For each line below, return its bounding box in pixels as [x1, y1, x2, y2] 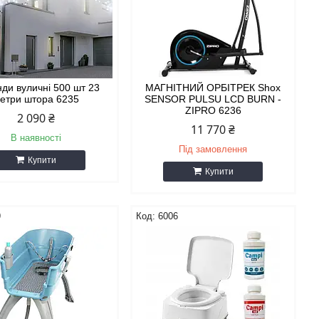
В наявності [10, 132, 61, 143]
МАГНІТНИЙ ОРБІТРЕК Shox [145, 82, 281, 93]
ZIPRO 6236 [184, 105, 241, 116]
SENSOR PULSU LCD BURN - [145, 93, 282, 105]
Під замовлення [179, 144, 248, 155]
